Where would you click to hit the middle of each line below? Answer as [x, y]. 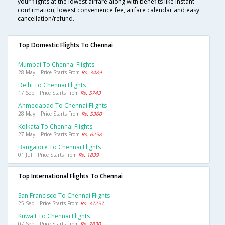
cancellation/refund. [46, 19]
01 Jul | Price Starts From [48, 155]
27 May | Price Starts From [50, 134]
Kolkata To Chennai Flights [55, 127]
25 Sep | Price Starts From [49, 204]
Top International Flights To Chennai [70, 176]
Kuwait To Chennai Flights [54, 216]
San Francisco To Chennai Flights [64, 196]
